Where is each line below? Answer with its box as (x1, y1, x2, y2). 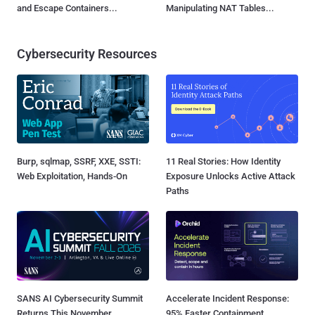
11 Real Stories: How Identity (166, 156, 281, 167)
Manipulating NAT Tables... (166, 3, 274, 14)
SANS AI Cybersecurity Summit (17, 292, 143, 304)
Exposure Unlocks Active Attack (166, 171, 295, 182)
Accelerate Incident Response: (166, 292, 289, 304)
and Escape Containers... (17, 3, 117, 14)
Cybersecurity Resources (17, 46, 157, 62)
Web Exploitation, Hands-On (17, 171, 127, 182)
